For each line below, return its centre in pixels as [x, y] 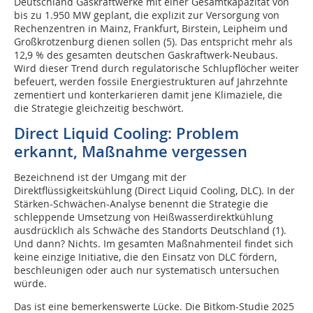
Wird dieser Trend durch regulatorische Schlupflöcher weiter [156, 68]
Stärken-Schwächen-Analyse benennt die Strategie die [141, 204]
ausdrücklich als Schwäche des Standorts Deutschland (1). [150, 230]
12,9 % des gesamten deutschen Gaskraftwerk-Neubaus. [146, 55]
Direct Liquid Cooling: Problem [126, 133]
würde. [30, 283]
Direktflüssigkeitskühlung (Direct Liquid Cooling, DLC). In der [154, 190]
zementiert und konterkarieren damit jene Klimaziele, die [148, 95]
